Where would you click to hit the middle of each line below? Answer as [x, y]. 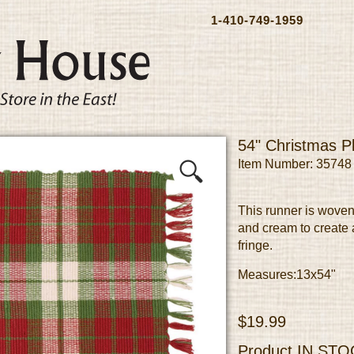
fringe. [255, 245]
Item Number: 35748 [295, 164]
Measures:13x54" [287, 275]
